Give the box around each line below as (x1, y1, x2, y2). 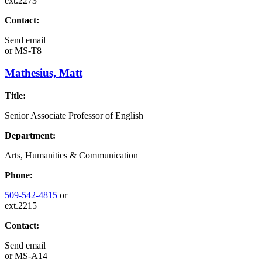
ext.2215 (5, 201, 37, 211)
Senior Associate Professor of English (5, 111, 143, 120)
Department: (5, 130, 56, 140)
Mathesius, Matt (5, 67, 82, 80)
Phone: (5, 170, 33, 180)
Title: (5, 91, 26, 101)
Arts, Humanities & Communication (5, 150, 138, 160)
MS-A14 (12, 251, 47, 261)
